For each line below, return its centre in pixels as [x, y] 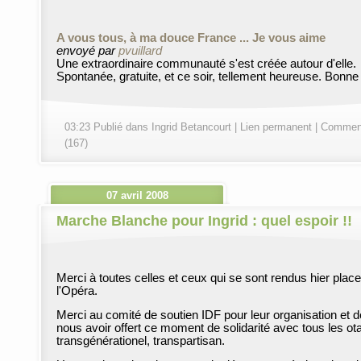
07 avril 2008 [137, 195]
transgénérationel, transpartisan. [141, 341]
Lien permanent [276, 127]
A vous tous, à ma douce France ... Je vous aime [191, 38]
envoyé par [87, 51]
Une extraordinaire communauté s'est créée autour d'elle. [206, 64]
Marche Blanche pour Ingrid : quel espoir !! [204, 221]
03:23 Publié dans [108, 127]
